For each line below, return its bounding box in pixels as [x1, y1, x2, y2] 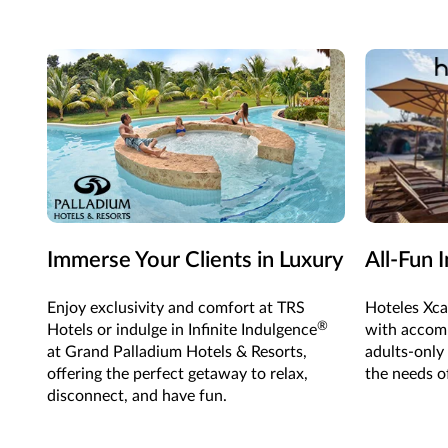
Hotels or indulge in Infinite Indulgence [47, 321, 317, 338]
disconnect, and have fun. [47, 387, 227, 404]
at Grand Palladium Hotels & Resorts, [47, 343, 307, 360]
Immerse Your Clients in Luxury [47, 248, 343, 271]
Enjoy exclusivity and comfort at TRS [47, 299, 305, 316]
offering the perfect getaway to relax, [47, 365, 308, 382]
